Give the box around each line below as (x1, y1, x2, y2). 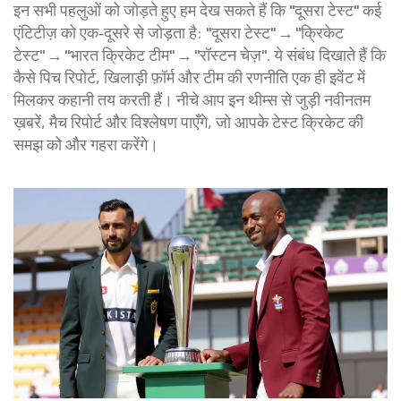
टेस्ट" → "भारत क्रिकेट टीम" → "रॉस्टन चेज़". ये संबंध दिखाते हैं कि (13, 45, 386, 64)
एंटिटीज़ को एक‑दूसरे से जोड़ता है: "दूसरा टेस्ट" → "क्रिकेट (13, 22, 344, 42)
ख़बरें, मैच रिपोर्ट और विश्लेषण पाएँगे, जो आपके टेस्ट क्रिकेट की (13, 112, 363, 132)
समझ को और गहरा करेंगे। (13, 134, 158, 154)
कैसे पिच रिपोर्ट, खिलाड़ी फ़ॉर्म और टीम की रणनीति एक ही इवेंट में (13, 67, 365, 87)
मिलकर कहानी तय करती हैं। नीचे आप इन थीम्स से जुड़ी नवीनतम (13, 90, 371, 109)
